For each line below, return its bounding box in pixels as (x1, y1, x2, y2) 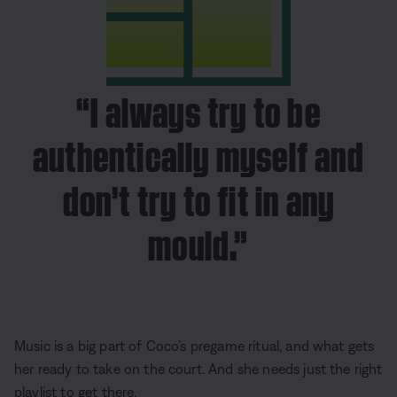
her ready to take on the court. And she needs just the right (14, 361, 383, 378)
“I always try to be (76, 82, 321, 134)
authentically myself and (33, 127, 364, 178)
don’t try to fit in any (62, 171, 335, 222)
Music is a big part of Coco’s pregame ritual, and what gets (14, 338, 375, 354)
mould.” (148, 215, 249, 267)
